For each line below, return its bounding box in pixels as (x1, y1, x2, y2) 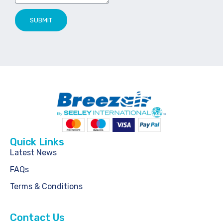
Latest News (10, 147, 57, 157)
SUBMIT (30, 16, 52, 24)
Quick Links (10, 135, 64, 148)
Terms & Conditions (10, 181, 83, 191)
